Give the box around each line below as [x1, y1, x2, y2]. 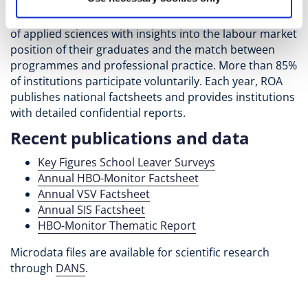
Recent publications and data [10, 126, 250, 150]
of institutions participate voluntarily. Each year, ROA [10, 74, 283, 89]
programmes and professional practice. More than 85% [10, 58, 297, 74]
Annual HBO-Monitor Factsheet [38, 170, 199, 186]
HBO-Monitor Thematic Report [38, 218, 196, 234]
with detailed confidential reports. [10, 105, 186, 121]
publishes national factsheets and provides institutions [10, 89, 295, 105]
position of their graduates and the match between [10, 42, 275, 58]
